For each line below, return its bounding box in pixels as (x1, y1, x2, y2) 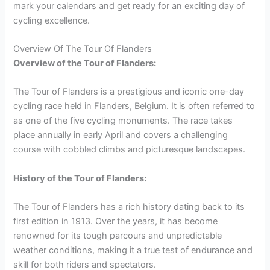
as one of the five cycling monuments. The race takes (13, 115, 233, 127)
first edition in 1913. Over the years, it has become (13, 216, 218, 227)
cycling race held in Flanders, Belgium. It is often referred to (13, 101, 256, 112)
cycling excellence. (13, 14, 90, 26)
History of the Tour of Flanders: (13, 172, 147, 184)
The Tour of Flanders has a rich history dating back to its (13, 201, 245, 213)
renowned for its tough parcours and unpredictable (13, 230, 222, 242)
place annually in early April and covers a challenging (13, 130, 228, 141)
